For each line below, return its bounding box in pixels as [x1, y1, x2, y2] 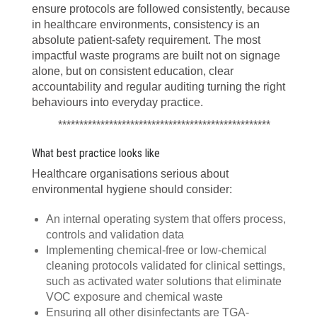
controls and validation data [46, 229, 184, 241]
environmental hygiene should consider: [32, 183, 232, 195]
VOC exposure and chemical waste [46, 291, 223, 303]
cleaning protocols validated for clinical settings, [46, 260, 285, 272]
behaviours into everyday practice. [32, 96, 203, 108]
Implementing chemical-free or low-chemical [46, 244, 267, 256]
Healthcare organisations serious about [32, 168, 229, 180]
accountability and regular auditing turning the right [32, 81, 285, 93]
